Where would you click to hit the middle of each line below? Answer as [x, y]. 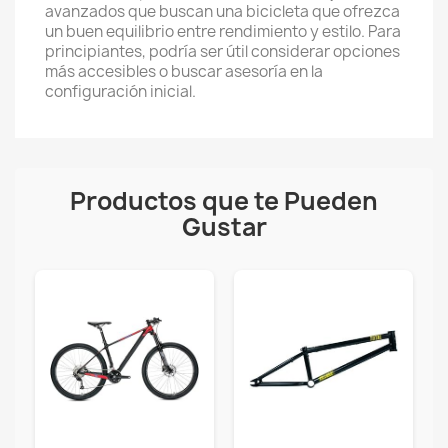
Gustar [224, 227]
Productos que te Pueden [224, 201]
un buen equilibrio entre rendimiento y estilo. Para [223, 31]
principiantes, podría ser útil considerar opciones [222, 51]
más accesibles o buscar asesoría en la [184, 71]
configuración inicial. [120, 91]
